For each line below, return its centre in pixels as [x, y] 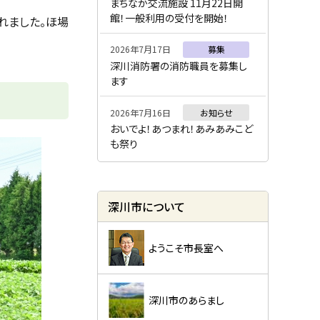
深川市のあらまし [186, 300]
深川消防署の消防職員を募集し [178, 66]
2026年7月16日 [140, 112]
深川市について [146, 207]
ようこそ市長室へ [186, 248]
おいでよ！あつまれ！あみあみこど [181, 129]
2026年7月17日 [140, 49]
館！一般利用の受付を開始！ [169, 17]
